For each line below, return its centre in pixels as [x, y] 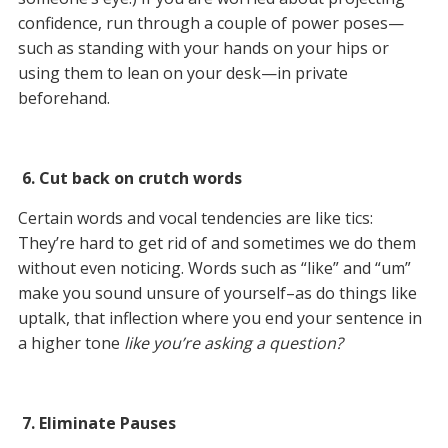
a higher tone [70, 343]
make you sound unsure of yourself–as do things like [217, 293]
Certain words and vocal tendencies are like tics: [195, 218]
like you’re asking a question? [233, 343]
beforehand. [63, 98]
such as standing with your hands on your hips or [203, 48]
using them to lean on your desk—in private [182, 73]
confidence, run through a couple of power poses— [210, 23]
